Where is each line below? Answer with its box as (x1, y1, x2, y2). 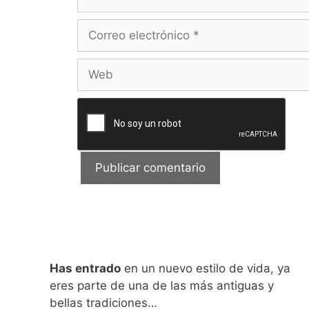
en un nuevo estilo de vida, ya (121, 261, 290, 276)
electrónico (77, 37, 137, 52)
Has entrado (50, 261, 121, 276)
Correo (77, 20, 114, 34)
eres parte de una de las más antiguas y (50, 279, 274, 293)
